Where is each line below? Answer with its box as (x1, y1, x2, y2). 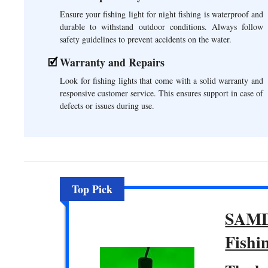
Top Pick (72, 181, 113, 197)
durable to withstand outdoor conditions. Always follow (60, 20, 263, 32)
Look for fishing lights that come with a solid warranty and (60, 74, 263, 86)
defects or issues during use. (60, 99, 154, 111)
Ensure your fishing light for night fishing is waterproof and (60, 8, 263, 20)
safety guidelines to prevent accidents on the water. (60, 33, 232, 45)
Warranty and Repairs (60, 54, 165, 70)
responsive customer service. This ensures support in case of (60, 87, 263, 99)
